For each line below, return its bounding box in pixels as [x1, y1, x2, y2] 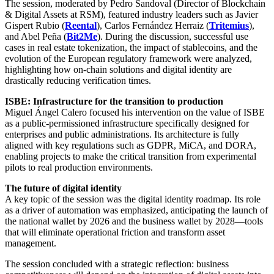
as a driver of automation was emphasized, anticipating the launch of [5, 204, 268, 215]
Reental [65, 20, 97, 31]
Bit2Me [67, 31, 97, 42]
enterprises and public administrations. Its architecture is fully [5, 128, 239, 139]
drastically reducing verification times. [5, 75, 151, 86]
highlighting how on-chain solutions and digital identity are [5, 64, 232, 75]
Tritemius [209, 20, 249, 31]
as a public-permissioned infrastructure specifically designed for [5, 117, 249, 128]
